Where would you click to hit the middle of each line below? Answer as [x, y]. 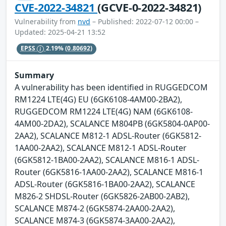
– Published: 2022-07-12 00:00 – [145, 21]
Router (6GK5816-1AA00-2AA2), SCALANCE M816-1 [109, 172]
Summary [34, 75]
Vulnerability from [46, 21]
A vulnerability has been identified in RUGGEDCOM [111, 87]
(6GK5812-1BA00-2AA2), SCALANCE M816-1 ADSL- [107, 160]
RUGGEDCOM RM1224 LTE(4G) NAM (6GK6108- [104, 111]
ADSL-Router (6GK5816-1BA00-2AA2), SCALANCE [105, 184]
